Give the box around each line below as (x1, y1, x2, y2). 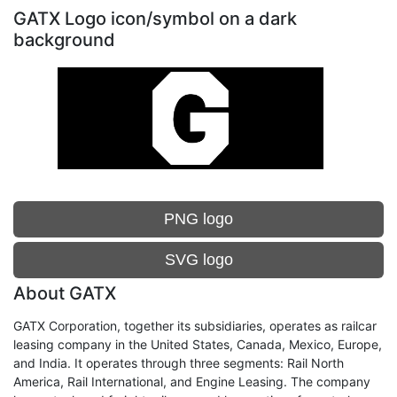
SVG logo (164, 251, 233, 269)
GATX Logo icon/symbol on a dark (13, 8, 297, 29)
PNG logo (164, 210, 233, 228)
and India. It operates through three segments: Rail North (13, 355, 344, 370)
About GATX (13, 283, 116, 304)
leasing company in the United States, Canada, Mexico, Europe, (13, 337, 382, 352)
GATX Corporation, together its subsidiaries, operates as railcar (13, 318, 377, 333)
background (13, 29, 115, 51)
